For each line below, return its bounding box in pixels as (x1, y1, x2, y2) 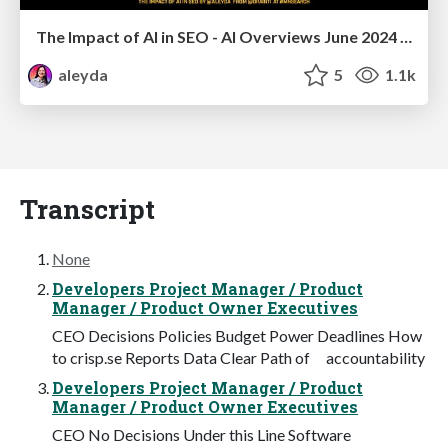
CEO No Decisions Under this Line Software (52, 424, 351, 444)
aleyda (55, 64, 109, 84)
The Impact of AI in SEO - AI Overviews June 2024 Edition (400, 26, 412, 46)
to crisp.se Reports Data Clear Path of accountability (52, 347, 425, 367)
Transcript (20, 190, 155, 226)
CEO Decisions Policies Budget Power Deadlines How (52, 325, 422, 345)
